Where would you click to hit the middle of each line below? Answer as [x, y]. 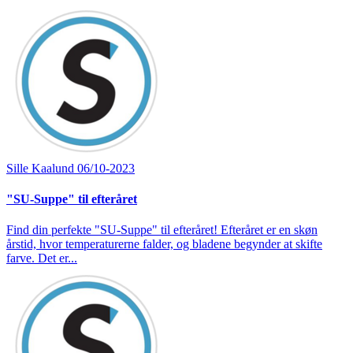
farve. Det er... [42, 258]
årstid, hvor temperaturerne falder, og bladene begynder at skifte [164, 244]
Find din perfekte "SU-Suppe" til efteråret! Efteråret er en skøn [162, 230]
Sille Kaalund [42, 168]
